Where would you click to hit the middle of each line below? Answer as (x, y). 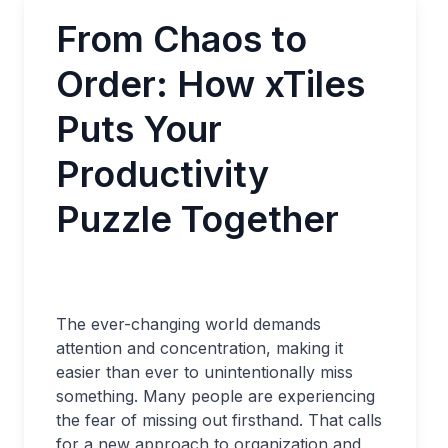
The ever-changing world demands (188, 324)
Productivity (162, 174)
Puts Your (139, 129)
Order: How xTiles (210, 84)
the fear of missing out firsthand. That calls (219, 420)
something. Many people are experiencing (215, 396)
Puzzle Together (197, 219)
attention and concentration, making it (199, 348)
